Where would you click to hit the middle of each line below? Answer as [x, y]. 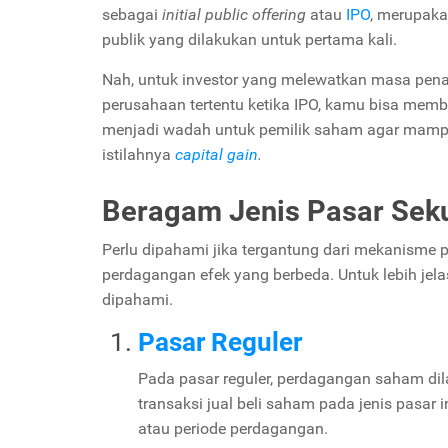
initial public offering [236, 14]
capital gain [216, 154]
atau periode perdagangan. [235, 428]
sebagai [132, 14]
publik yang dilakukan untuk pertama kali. [251, 39]
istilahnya [138, 154]
